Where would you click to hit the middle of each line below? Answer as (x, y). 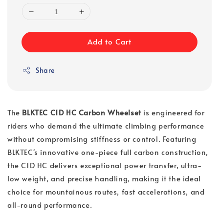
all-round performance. (50, 205)
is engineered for (173, 112)
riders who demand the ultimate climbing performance (106, 126)
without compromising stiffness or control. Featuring (102, 139)
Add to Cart (109, 42)
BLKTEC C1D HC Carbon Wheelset (82, 112)
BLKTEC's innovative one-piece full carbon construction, (108, 152)
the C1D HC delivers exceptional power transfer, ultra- (105, 165)
